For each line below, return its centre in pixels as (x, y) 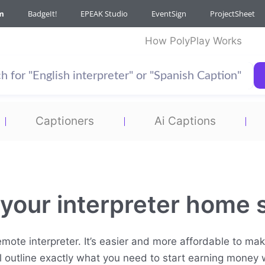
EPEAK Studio (104, 14)
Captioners (65, 121)
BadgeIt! (42, 14)
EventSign (169, 14)
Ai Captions (185, 121)
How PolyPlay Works (193, 41)
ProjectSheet (232, 14)
